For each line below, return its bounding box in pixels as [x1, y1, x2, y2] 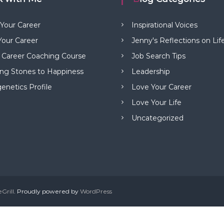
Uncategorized [131, 113, 184, 122]
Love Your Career [131, 82, 192, 91]
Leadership [131, 66, 170, 76]
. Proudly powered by [14, 187, 80, 195]
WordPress [80, 187, 112, 195]
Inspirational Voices [131, 20, 198, 29]
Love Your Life [131, 97, 182, 107]
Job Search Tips [131, 51, 186, 60]
